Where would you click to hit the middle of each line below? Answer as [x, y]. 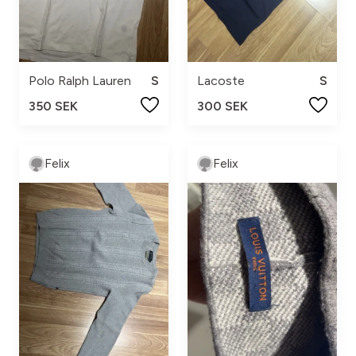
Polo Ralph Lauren [80, 81]
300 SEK [222, 106]
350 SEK [53, 106]
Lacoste [221, 81]
